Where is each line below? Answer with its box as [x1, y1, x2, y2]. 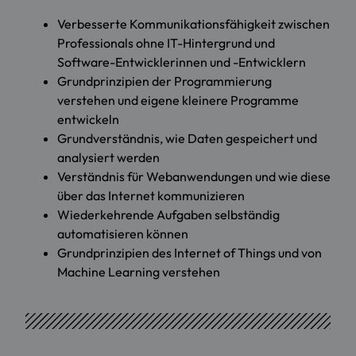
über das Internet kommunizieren [57, 187, 245, 203]
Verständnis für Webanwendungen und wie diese [57, 168, 331, 184]
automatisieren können [57, 225, 188, 242]
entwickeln [57, 110, 119, 127]
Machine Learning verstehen [57, 263, 220, 280]
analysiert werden [57, 149, 160, 165]
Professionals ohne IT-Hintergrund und [57, 34, 275, 51]
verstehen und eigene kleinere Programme [57, 91, 299, 108]
